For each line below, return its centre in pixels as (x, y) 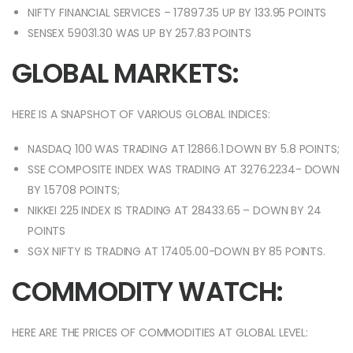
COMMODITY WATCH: (148, 292)
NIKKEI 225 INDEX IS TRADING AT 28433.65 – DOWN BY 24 (175, 211)
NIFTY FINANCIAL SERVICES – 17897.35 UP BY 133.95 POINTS (177, 13)
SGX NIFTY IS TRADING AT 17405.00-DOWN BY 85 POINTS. (176, 252)
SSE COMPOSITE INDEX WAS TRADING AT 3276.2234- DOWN (184, 170)
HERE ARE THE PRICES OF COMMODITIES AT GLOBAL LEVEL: (160, 333)
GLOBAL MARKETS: (126, 74)
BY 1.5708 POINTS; (74, 190)
